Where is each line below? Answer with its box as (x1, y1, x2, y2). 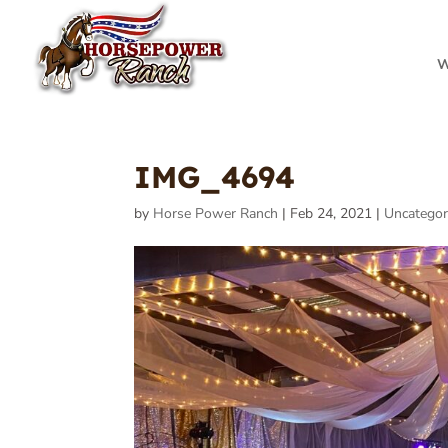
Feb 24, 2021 (290, 204, 373, 224)
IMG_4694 (134, 158, 296, 197)
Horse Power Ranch (153, 204, 279, 224)
